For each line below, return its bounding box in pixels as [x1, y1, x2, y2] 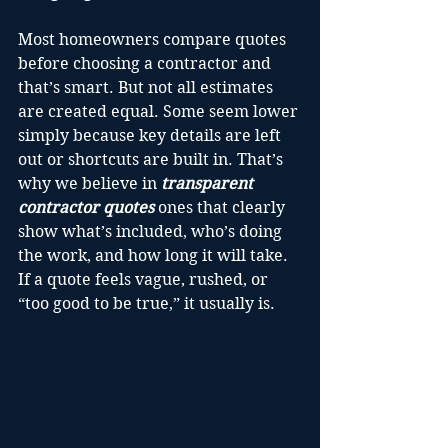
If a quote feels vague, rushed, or [18, 270, 272, 289]
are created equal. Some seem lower [18, 102, 302, 121]
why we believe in [18, 174, 161, 193]
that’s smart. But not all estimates [18, 78, 277, 97]
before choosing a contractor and [18, 54, 275, 73]
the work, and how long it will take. [18, 246, 292, 265]
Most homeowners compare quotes [18, 30, 290, 49]
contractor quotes [18, 198, 154, 217]
